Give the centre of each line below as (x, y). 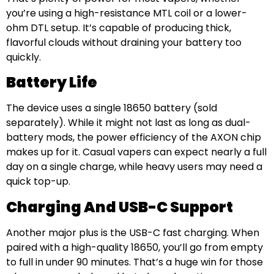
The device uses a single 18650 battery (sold (112, 108)
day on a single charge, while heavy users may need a (134, 167)
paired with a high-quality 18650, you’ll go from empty (135, 247)
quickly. (24, 57)
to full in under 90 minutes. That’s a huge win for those (135, 262)
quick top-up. (38, 182)
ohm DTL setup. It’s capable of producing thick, (119, 28)
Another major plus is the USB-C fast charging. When (133, 232)
